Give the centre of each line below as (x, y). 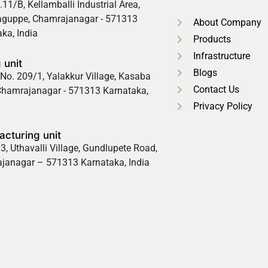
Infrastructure (221, 56)
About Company (227, 23)
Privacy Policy (223, 106)
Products (212, 39)
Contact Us (216, 90)
